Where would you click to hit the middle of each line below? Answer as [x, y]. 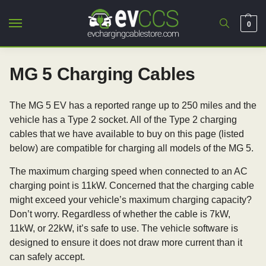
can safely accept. [47, 257]
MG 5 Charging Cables [102, 74]
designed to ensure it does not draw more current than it [126, 243]
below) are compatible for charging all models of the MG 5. [132, 148]
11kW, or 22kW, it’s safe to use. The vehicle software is [124, 228]
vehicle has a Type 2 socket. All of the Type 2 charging [123, 120]
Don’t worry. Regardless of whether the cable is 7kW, [120, 214]
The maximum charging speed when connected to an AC [129, 171]
